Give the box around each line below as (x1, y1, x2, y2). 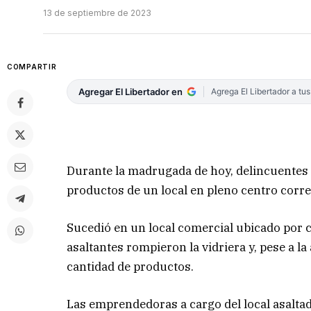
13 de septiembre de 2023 (43, 8, 151, 19)
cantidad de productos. (67, 258, 194, 274)
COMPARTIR (7, 62, 57, 72)
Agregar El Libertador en (78, 86, 183, 98)
